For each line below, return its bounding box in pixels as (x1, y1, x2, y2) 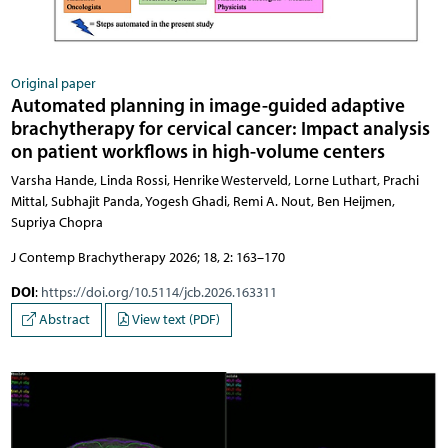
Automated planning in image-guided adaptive (10, 93, 405, 118)
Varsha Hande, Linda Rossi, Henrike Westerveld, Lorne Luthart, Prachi (10, 172, 419, 190)
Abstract (36, 311, 90, 329)
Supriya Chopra (10, 214, 103, 232)
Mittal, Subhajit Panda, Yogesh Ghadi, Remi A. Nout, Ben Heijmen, (10, 193, 395, 211)
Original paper (10, 75, 96, 93)
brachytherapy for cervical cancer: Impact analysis (10, 116, 430, 141)
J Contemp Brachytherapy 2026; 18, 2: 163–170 (10, 249, 285, 267)
